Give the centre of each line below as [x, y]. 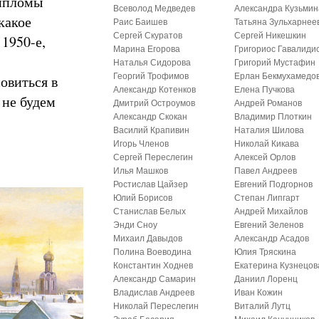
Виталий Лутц [263, 306]
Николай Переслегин [156, 306]
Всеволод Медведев [155, 9]
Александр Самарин [155, 279]
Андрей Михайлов [271, 211]
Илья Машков [141, 171]
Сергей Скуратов [148, 36]
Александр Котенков [155, 90]
